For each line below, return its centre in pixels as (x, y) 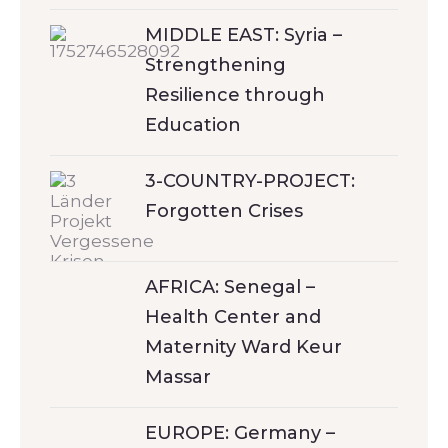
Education (193, 124)
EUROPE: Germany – (240, 432)
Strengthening (215, 64)
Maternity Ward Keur (243, 346)
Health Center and (233, 316)
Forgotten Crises (224, 210)
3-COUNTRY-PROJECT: (250, 180)
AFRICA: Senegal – (230, 286)
